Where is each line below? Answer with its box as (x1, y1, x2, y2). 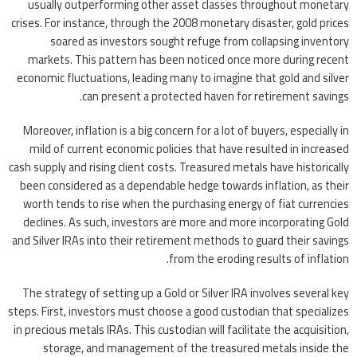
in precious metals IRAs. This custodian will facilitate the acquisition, (14, 319, 349, 341)
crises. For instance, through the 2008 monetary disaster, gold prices (11, 12, 349, 34)
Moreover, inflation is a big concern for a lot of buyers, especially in (23, 120, 349, 142)
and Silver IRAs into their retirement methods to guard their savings (12, 229, 349, 252)
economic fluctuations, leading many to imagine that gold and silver (17, 67, 349, 89)
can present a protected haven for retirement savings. (82, 85, 349, 108)
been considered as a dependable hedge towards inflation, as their (20, 175, 349, 197)
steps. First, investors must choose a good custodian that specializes (8, 300, 349, 323)
